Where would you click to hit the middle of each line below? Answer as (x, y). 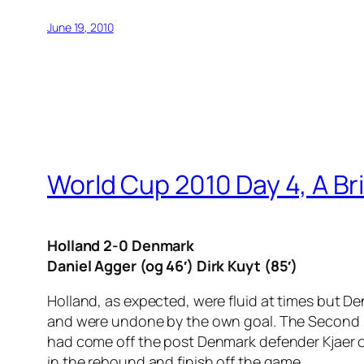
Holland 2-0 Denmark (121, 245)
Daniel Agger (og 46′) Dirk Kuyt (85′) (173, 265)
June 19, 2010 (80, 27)
